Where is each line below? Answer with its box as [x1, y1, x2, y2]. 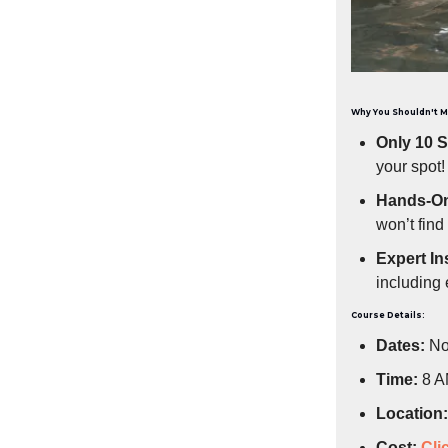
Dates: [376, 336, 425, 354]
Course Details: [351, 309, 425, 320]
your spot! [376, 157, 445, 175]
